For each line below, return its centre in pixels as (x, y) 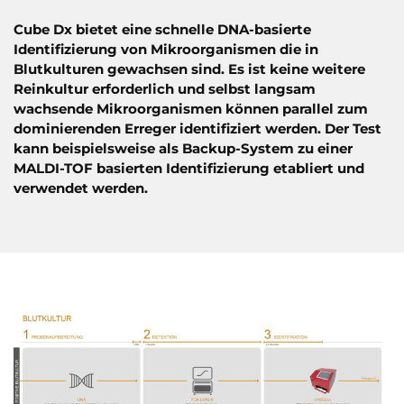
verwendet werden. (83, 188)
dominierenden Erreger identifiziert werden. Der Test (197, 129)
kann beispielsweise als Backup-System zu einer (183, 149)
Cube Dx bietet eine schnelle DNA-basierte (162, 30)
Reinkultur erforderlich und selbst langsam (165, 89)
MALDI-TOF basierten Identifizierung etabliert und (189, 169)
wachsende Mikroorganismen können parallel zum (191, 109)
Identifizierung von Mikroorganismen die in (166, 50)
